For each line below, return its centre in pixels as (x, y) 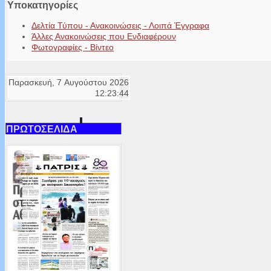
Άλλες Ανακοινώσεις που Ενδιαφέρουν (104, 37)
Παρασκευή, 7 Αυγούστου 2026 (69, 83)
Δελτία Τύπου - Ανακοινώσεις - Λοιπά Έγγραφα (120, 26)
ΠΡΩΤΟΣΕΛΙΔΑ (42, 129)
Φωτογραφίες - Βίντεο (73, 47)
